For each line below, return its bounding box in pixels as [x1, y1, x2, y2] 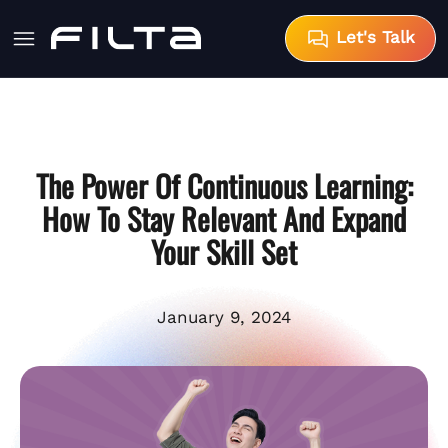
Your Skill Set [151, 228, 297, 274]
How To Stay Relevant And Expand [42, 195, 406, 241]
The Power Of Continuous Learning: [35, 162, 413, 208]
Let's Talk [330, 27, 415, 47]
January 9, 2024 [157, 306, 291, 327]
